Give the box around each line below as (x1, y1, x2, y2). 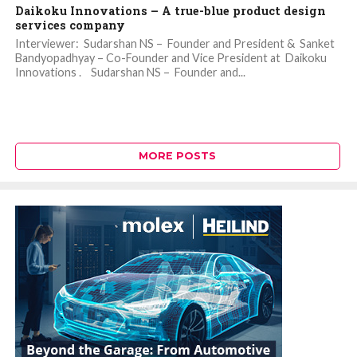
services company (14, 18, 125, 33)
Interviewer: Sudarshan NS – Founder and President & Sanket (14, 37, 335, 51)
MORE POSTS (139, 150, 217, 163)
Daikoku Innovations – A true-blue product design (14, 3, 326, 19)
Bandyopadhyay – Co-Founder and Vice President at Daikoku (14, 51, 327, 65)
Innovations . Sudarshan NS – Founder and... (14, 65, 245, 80)
